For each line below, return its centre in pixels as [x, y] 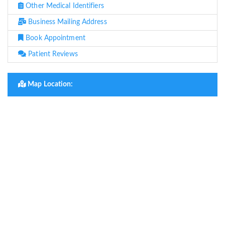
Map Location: [50, 85]
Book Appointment [54, 38]
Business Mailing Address [67, 22]
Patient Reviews [52, 54]
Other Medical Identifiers [64, 6]
